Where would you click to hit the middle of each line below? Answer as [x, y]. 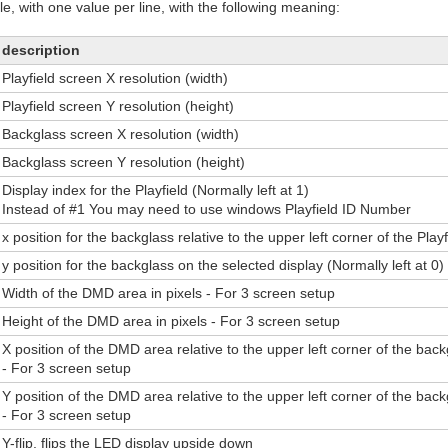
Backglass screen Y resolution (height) [124, 162]
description [41, 50]
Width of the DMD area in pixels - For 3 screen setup [169, 293]
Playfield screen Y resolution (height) [118, 106]
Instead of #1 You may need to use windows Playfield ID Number [207, 209]
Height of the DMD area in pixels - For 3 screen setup [171, 321]
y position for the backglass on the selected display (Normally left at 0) [223, 265]
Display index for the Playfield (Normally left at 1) [156, 190]
